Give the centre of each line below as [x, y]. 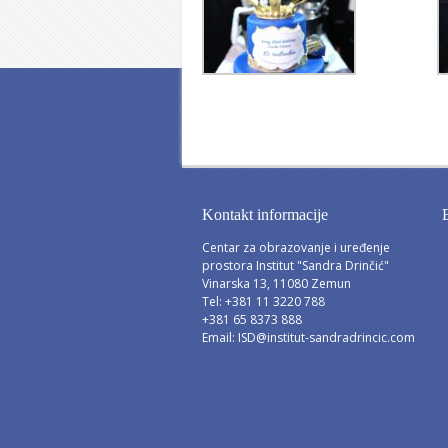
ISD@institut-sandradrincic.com [326, 337]
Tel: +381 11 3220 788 [263, 301]
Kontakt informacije [265, 214]
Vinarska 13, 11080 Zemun [276, 283]
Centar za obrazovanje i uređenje [296, 247]
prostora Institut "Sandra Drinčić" [295, 265]
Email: [220, 337]
